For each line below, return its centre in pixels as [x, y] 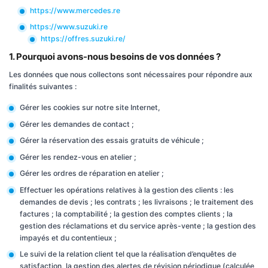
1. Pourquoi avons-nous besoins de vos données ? [115, 57]
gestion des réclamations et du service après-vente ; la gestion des [138, 226]
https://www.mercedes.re [75, 10]
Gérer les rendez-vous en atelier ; [78, 157]
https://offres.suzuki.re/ [83, 39]
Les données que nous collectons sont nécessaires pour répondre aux [131, 74]
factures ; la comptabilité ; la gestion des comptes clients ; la [126, 214]
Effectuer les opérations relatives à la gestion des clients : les [127, 190]
